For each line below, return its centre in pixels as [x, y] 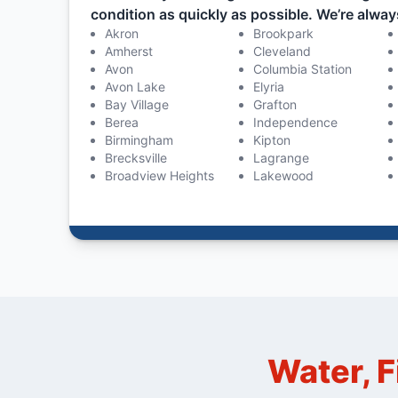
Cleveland [283, 51]
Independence [296, 122]
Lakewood [284, 175]
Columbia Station [303, 69]
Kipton [272, 140]
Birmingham [139, 140]
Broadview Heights [159, 175]
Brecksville [135, 158]
